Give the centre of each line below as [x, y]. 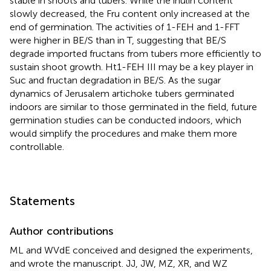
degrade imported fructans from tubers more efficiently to [135, 53]
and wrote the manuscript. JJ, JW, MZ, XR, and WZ [119, 263]
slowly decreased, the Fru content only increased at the [130, 13]
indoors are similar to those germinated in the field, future [133, 106]
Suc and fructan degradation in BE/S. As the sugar [115, 80]
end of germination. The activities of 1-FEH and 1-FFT [125, 27]
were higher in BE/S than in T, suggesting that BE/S [118, 40]
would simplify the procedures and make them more [123, 133]
